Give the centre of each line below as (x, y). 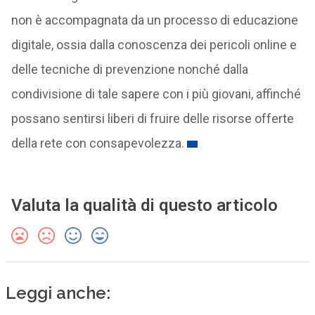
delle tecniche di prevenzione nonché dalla (129, 69)
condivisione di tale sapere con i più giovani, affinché (156, 94)
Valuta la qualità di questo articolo (144, 205)
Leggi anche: (58, 293)
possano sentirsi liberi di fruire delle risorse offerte (152, 118)
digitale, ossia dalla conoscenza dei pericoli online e (154, 45)
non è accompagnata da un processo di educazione (154, 20)
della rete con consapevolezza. (97, 143)
